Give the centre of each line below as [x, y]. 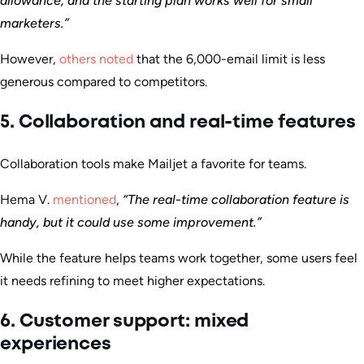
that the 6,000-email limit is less [229, 58]
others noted [96, 58]
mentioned [84, 199]
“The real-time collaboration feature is [236, 199]
